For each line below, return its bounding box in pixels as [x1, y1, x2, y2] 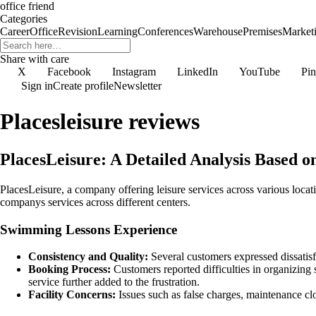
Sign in [21, 80, 53, 92]
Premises [243, 25, 282, 37]
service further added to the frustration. [28, 276, 200, 288]
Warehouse [193, 25, 243, 37]
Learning [97, 25, 138, 37]
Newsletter [114, 80, 162, 92]
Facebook [47, 66, 91, 78]
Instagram [112, 66, 156, 78]
